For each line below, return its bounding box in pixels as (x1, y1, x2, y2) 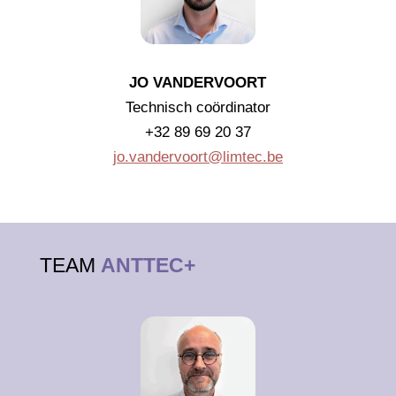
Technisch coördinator (125, 98, 270, 116)
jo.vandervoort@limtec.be (112, 148, 283, 165)
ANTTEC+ (100, 253, 195, 277)
